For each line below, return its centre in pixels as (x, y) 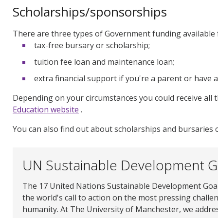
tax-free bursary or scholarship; (92, 45)
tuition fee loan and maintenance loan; (104, 62)
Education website (46, 110)
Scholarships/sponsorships (90, 12)
